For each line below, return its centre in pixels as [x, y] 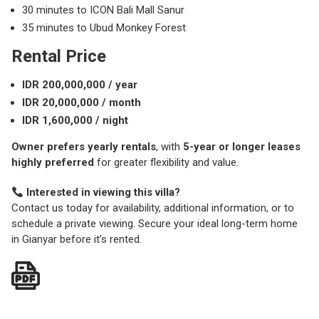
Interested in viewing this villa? [104, 193]
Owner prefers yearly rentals [84, 147]
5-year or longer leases [242, 147]
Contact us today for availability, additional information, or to [153, 208]
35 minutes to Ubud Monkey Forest [104, 28]
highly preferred [53, 163]
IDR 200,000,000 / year [80, 85]
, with [169, 147]
